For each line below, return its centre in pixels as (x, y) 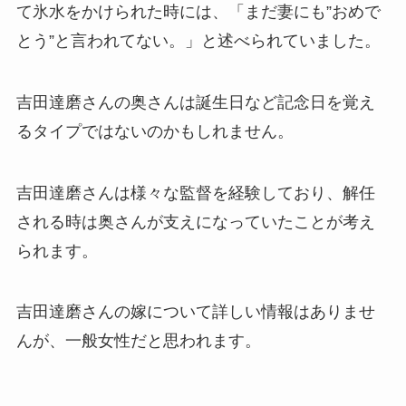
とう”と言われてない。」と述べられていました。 (198, 40)
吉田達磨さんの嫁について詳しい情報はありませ (195, 312)
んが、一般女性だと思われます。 (138, 341)
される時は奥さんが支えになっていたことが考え (195, 222)
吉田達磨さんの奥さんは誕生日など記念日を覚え (195, 102)
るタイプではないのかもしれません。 (155, 131)
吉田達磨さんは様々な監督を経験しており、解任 (195, 193)
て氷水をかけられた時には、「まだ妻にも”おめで (198, 11)
